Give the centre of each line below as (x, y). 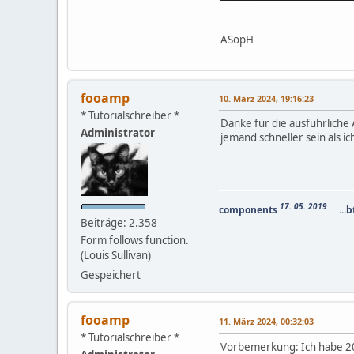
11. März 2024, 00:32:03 (266, 321)
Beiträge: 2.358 (119, 222)
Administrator (118, 132)
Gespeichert (111, 275)
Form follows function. (135, 240)
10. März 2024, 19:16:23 (266, 98)
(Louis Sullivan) (116, 255)
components (249, 209)
